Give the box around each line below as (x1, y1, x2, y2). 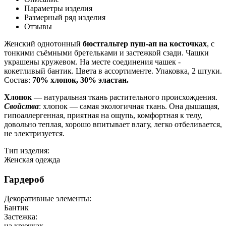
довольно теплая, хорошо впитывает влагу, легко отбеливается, (4, 120, 222, 129)
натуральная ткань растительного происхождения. (44, 92, 217, 101)
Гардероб (4, 174, 44, 185)
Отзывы (24, 22, 52, 31)
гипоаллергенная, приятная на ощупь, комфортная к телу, (4, 110, 202, 120)
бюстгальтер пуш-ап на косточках (83, 39, 207, 48)
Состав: (4, 75, 32, 84)
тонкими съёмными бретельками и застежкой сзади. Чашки (4, 48, 209, 57)
